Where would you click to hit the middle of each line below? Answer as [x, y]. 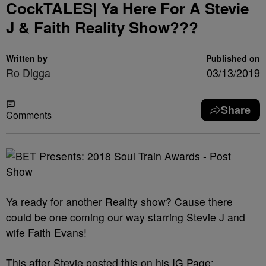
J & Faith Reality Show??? [102, 27]
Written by [27, 58]
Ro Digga [28, 72]
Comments [29, 115]
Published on [233, 58]
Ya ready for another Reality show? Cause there [119, 202]
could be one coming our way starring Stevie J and [126, 217]
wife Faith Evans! [46, 232]
